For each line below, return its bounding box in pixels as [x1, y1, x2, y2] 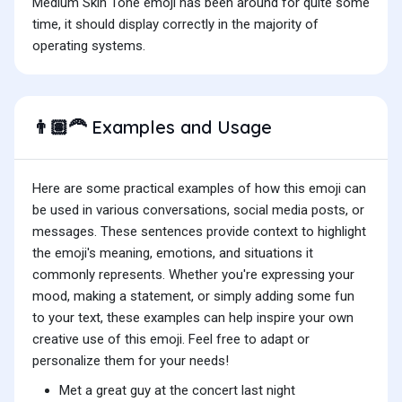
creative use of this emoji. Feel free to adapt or [32, 331, 310, 348]
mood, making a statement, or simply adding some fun [32, 288, 354, 305]
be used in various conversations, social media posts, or [32, 202, 364, 219]
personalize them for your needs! [32, 353, 229, 370]
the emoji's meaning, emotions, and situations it [32, 245, 313, 262]
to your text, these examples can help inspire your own [32, 310, 354, 327]
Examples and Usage [86, 116, 272, 139]
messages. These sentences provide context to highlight [32, 223, 366, 240]
